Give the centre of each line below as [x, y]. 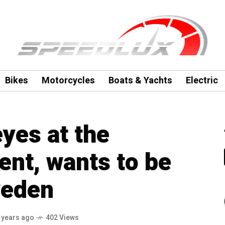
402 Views [62, 218]
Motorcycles [68, 81]
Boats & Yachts [140, 81]
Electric [202, 81]
